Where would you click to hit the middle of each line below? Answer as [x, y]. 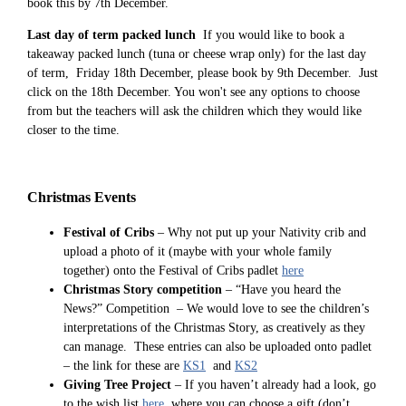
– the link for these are [123, 366]
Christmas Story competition [143, 290]
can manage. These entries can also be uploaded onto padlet [217, 347]
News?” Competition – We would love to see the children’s [216, 309]
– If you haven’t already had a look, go [274, 385]
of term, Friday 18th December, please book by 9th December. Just [203, 73]
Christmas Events [82, 197]
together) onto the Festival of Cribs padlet [173, 271]
